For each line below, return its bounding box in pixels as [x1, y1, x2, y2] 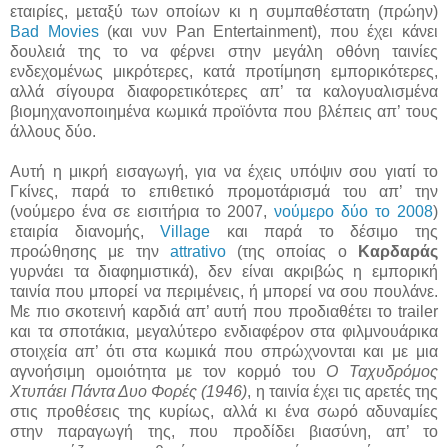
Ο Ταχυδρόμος [326, 362, 439, 380]
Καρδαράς [358, 242, 439, 260]
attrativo [169, 242, 226, 260]
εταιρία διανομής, [10, 222, 161, 240]
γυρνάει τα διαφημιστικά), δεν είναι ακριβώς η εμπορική [10, 262, 438, 280]
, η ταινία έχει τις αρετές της [247, 382, 439, 400]
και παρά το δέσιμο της [210, 222, 439, 240]
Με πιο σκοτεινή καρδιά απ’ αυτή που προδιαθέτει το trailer [10, 302, 438, 320]
